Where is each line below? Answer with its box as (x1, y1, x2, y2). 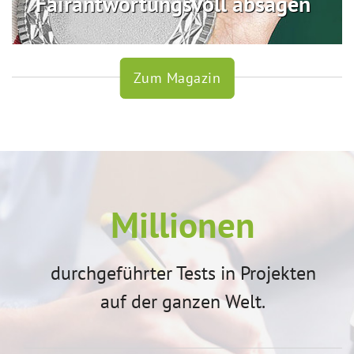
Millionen (111, 201, 255, 248)
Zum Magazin (133, 69, 221, 88)
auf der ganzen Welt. (100, 289, 265, 314)
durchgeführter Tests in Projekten (50, 261, 316, 286)
